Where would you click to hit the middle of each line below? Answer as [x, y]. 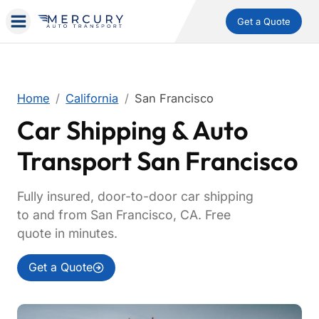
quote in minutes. [67, 233]
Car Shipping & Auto [132, 130]
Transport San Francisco [157, 161]
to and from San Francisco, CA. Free [124, 215]
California [92, 98]
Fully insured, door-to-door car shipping [135, 196]
